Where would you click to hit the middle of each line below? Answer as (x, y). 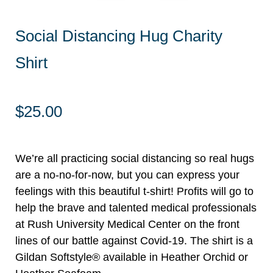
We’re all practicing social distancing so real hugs (135, 158)
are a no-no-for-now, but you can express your (127, 175)
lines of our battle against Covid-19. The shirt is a (134, 240)
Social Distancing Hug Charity (119, 36)
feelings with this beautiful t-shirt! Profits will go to (134, 191)
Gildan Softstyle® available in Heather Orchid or (132, 257)
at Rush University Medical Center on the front (127, 224)
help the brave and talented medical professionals (136, 207)
